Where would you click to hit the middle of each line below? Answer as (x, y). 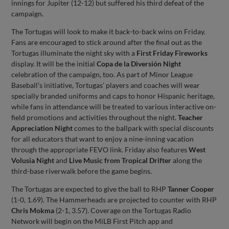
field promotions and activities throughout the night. (95, 117)
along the (187, 160)
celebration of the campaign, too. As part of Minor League (102, 74)
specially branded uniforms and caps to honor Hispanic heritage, (113, 96)
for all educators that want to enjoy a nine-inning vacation (103, 139)
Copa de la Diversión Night (139, 63)
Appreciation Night (42, 128)
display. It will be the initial (54, 63)
